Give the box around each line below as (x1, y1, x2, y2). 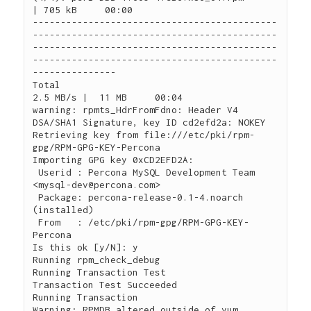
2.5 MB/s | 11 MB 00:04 (33, 91, 211, 103)
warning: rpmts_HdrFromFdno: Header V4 (33, 103, 239, 115)
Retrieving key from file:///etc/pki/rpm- (33, 128, 255, 140)
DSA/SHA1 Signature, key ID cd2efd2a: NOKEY (33, 116, 267, 128)
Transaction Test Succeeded (33, 278, 178, 290)
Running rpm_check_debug (33, 253, 161, 265)
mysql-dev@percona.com (38, 178, 155, 190)
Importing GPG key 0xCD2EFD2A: (33, 153, 194, 165)
